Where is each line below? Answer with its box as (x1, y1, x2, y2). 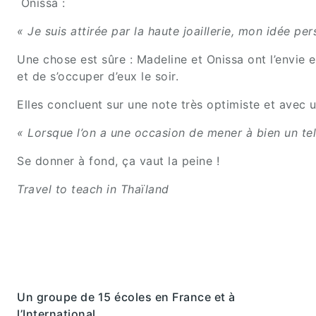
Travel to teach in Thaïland (17, 182, 169, 197)
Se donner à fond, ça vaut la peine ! (17, 154, 219, 169)
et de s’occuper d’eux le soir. (17, 69, 178, 84)
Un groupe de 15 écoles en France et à (17, 290, 236, 305)
